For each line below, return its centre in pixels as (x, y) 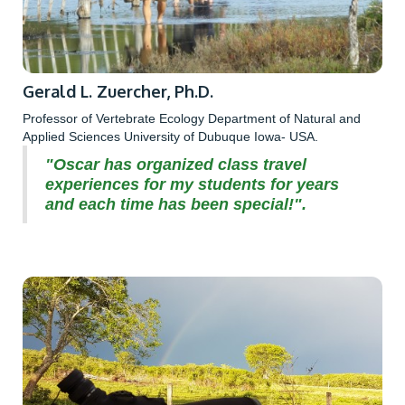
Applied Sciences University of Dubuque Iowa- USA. (170, 137)
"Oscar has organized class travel (176, 165)
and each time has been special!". (176, 205)
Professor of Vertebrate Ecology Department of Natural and (192, 119)
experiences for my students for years (192, 185)
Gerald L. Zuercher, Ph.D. (118, 92)
